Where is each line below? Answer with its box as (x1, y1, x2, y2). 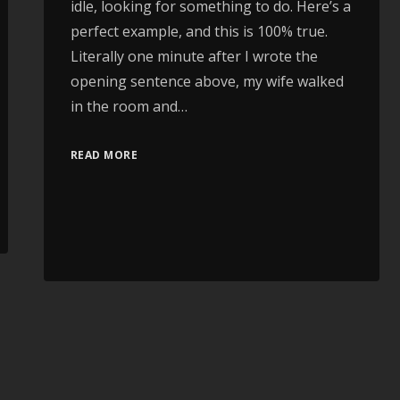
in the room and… (70, 96, 187, 116)
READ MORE (70, 147, 138, 162)
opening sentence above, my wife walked (70, 71, 344, 91)
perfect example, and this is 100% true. (70, 21, 328, 41)
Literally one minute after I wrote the (70, 46, 318, 66)
